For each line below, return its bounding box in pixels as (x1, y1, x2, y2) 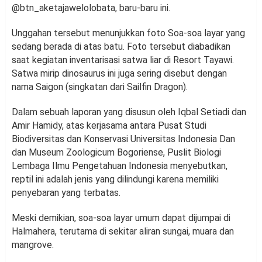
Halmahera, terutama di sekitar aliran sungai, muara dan (12, 226, 234, 237)
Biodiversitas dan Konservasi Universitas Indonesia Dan (12, 133, 235, 145)
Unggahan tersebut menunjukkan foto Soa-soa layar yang (12, 27, 245, 39)
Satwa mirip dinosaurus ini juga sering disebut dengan (12, 68, 227, 80)
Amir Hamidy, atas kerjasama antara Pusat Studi (12, 120, 206, 132)
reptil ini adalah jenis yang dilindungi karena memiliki (12, 174, 219, 185)
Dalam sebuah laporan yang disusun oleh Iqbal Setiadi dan (12, 106, 246, 118)
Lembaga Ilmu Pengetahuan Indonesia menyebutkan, (12, 160, 227, 172)
